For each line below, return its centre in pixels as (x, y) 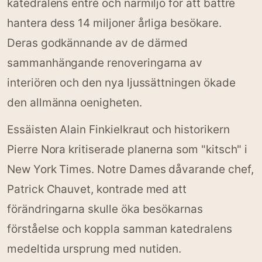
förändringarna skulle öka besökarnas (105, 209)
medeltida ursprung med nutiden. (94, 249)
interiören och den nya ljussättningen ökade (121, 83)
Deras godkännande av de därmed (98, 43)
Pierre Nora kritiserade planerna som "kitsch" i (127, 149)
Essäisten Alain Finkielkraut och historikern (118, 130)
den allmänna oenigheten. (75, 103)
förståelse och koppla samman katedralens (120, 229)
